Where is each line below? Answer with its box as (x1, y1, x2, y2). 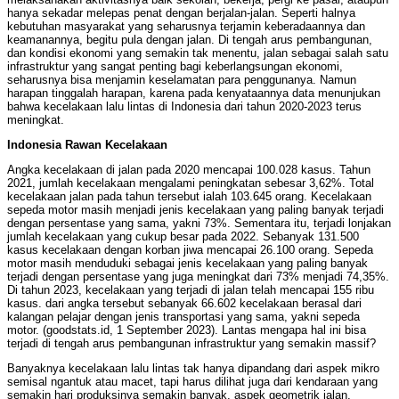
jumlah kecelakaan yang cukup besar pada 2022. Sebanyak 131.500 (7, 230, 359, 244)
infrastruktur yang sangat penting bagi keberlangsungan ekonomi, (7, 60, 343, 74)
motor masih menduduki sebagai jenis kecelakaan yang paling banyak (7, 256, 368, 271)
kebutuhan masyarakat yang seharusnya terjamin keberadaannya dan (7, 20, 365, 34)
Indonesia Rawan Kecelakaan (7, 138, 167, 152)
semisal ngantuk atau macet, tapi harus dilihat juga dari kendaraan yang (7, 375, 378, 389)
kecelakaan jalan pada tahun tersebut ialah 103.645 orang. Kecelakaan (7, 190, 371, 204)
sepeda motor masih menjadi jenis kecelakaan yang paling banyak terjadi (7, 203, 384, 217)
